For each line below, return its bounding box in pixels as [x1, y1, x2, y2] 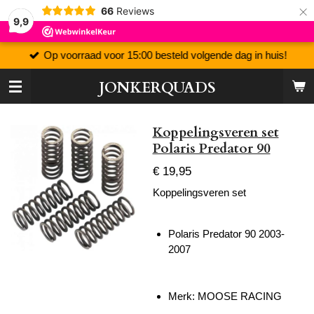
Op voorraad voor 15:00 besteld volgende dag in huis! [43, 48, 287, 61]
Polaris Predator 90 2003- [168, 228, 285, 240]
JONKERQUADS [98, 78, 216, 98]
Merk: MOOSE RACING [168, 289, 282, 302]
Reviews [116, 4, 154, 17]
